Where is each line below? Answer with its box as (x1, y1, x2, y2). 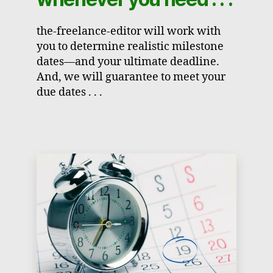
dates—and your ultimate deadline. (37, 55, 219, 69)
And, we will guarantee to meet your (37, 70, 225, 85)
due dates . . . (37, 85, 102, 100)
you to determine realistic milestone (37, 40, 224, 54)
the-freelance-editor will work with (37, 24, 221, 39)
